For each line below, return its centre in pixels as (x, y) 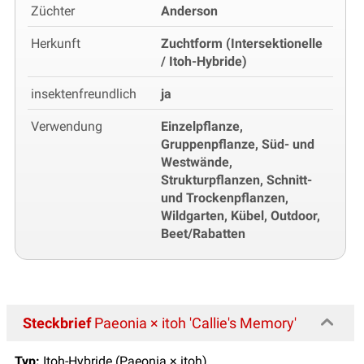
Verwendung (67, 127)
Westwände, (197, 162)
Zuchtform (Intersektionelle (242, 44)
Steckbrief (57, 323)
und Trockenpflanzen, (225, 198)
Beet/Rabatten (203, 234)
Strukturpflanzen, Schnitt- (236, 180)
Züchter (53, 11)
